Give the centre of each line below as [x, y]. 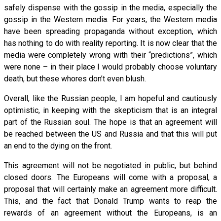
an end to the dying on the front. [58, 146]
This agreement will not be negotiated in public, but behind [110, 165]
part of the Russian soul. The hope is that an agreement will [110, 122]
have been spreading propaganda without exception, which [110, 31]
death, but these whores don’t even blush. [75, 78]
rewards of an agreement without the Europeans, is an [110, 213]
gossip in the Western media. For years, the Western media [110, 19]
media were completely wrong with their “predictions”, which [110, 55]
